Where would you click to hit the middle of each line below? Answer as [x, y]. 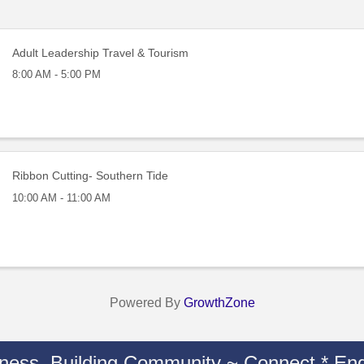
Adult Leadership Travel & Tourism [101, 52]
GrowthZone [219, 303]
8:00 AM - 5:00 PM [57, 75]
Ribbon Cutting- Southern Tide [91, 176]
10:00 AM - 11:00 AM [62, 198]
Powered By [146, 303]
